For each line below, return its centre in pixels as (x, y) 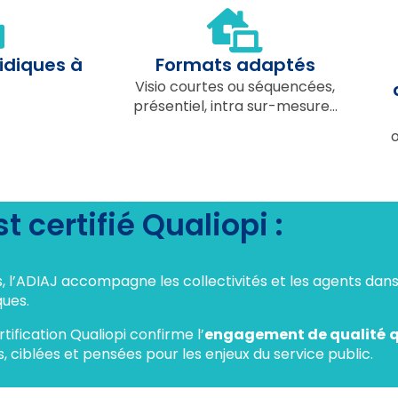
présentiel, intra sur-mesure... (235, 106)
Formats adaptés (235, 65)
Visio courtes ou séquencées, (235, 87)
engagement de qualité (295, 334)
